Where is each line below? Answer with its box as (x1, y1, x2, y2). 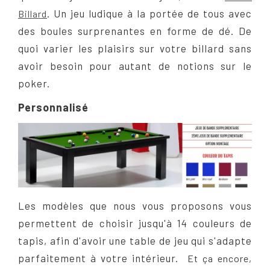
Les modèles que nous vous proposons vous (18, 199, 252, 212)
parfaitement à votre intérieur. (18, 252, 183, 265)
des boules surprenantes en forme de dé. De (18, 24, 252, 37)
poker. (18, 77, 50, 89)
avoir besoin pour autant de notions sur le (18, 59, 252, 72)
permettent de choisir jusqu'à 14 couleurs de (18, 217, 252, 230)
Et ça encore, (183, 253, 253, 265)
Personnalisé (18, 100, 89, 114)
